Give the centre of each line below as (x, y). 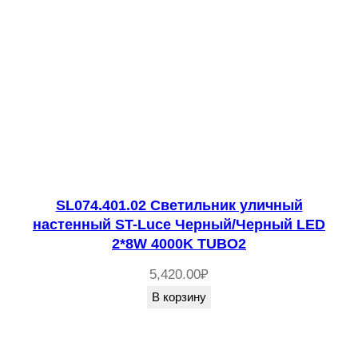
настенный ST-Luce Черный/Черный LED (179, 225)
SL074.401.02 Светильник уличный (179, 206)
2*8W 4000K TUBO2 (179, 244)
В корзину (179, 297)
